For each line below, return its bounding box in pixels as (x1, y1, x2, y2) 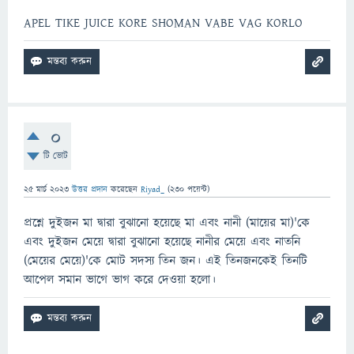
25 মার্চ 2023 (24, 183, 69, 196)
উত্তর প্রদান (72, 183, 107, 196)
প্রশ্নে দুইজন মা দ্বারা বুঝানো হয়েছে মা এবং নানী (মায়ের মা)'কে (24, 214, 310, 232)
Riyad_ (141, 183, 164, 196)
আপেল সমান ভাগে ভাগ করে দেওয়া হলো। (24, 271, 216, 289)
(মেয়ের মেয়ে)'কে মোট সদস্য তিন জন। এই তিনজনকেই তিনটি (24, 252, 307, 270)
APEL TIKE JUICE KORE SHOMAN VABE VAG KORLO (24, 14, 303, 32)
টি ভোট (43, 149, 68, 164)
